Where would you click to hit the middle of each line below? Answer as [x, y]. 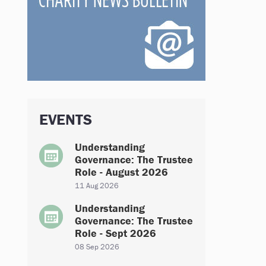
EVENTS [66, 119]
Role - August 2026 [121, 172]
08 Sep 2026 [97, 247]
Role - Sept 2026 [115, 233]
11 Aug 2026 [97, 186]
